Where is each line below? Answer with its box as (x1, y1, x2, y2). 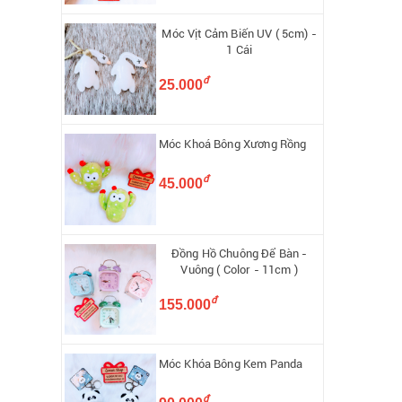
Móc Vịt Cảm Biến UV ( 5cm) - (162, 27, 317, 41)
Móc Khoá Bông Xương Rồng (158, 136, 307, 151)
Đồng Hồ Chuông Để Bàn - (170, 247, 308, 261)
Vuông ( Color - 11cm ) (180, 263, 298, 277)
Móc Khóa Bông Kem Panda (158, 357, 303, 371)
